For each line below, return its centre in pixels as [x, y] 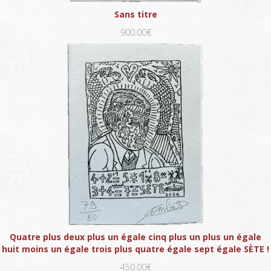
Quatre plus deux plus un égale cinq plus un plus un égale [135, 237]
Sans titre [135, 14]
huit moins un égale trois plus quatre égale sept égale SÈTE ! [135, 249]
